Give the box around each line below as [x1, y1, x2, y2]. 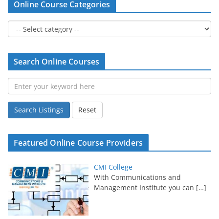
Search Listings [14, 105, 64, 115]
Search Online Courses [14, 56, 100, 67]
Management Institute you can [93, 183, 196, 193]
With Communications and [93, 173, 181, 182]
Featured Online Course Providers [14, 137, 143, 149]
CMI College [93, 162, 132, 172]
